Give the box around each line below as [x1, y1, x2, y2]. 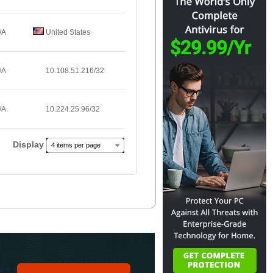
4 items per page [51, 141, 101, 149]
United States [44, 28, 90, 37]
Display [13, 140, 46, 149]
